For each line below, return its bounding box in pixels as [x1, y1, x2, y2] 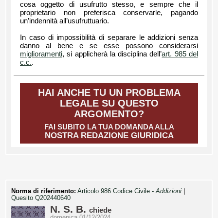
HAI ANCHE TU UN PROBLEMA [37, 87, 181, 98]
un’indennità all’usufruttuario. [20, 17, 109, 25]
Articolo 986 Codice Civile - [77, 188, 156, 195]
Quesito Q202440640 [11, 195, 71, 202]
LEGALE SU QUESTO [59, 98, 159, 109]
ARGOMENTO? [74, 109, 144, 120]
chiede [89, 206, 111, 215]
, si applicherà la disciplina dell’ [62, 50, 162, 58]
